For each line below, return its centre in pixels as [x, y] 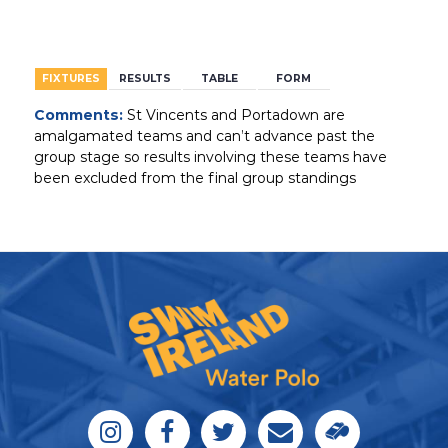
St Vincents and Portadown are [233, 115]
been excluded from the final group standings [194, 178]
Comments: [78, 115]
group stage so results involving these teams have [210, 157]
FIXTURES [70, 78]
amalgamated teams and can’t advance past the [204, 136]
